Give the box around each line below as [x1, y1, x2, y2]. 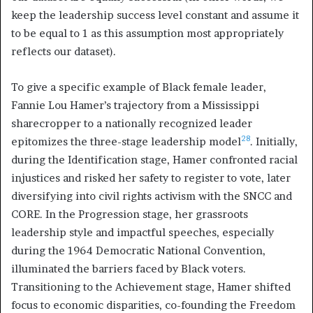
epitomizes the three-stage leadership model [11, 134, 241, 148]
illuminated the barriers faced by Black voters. [11, 261, 246, 275]
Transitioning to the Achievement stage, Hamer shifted [11, 279, 291, 293]
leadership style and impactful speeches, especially [11, 225, 274, 239]
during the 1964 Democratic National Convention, [11, 243, 265, 257]
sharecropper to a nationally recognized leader [11, 116, 252, 130]
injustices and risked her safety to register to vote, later [11, 170, 291, 184]
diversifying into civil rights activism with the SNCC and [11, 189, 292, 203]
